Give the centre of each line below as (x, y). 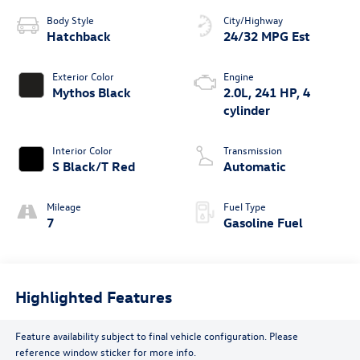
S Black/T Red (93, 167)
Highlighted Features (93, 296)
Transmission (253, 150)
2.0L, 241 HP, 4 (267, 93)
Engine (239, 76)
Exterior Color (83, 76)
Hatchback (78, 37)
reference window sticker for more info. (105, 351)
